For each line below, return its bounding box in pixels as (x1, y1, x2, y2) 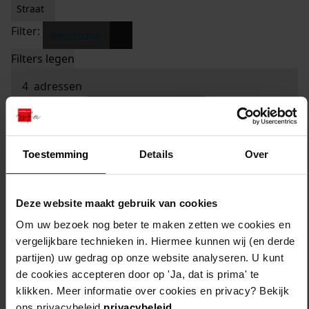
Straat (17, 2, 44, 16)
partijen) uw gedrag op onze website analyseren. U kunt (16, 252, 283, 264)
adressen (28, 79, 82, 94)
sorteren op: (22, 98, 87, 114)
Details (139, 148, 173, 160)
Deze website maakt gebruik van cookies (16, 197, 218, 209)
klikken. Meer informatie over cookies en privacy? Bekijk (16, 285, 289, 297)
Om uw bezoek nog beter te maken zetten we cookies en (16, 219, 290, 231)
